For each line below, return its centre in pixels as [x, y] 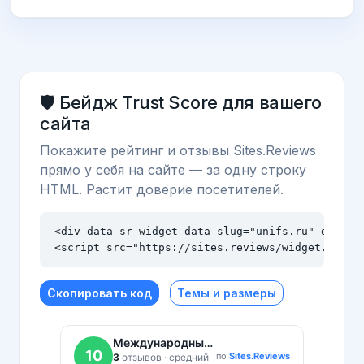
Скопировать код [100, 292]
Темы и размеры [227, 292]
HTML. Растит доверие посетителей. [162, 189]
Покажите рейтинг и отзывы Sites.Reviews [178, 150]
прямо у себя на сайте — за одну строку [173, 169]
